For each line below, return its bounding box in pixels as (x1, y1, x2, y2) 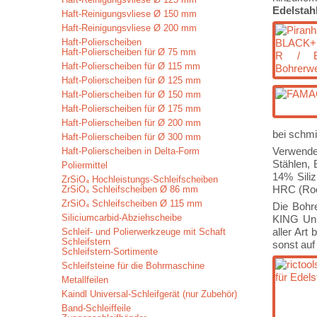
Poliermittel (62, 160, 108, 171)
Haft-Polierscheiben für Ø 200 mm (62, 117, 201, 128)
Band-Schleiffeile (62, 303, 131, 313)
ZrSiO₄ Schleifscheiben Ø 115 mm (62, 198, 202, 209)
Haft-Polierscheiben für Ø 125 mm (62, 75, 201, 86)
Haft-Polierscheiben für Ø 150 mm (62, 89, 201, 100)
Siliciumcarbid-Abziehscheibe (62, 212, 182, 223)
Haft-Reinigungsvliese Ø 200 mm (62, 23, 197, 33)
